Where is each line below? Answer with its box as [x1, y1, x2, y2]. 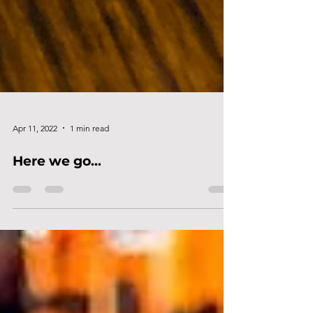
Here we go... [13, 181, 101, 198]
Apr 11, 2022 [13, 150, 57, 161]
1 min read [70, 150, 109, 161]
